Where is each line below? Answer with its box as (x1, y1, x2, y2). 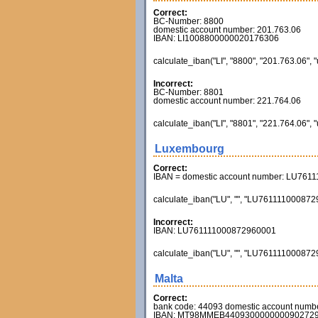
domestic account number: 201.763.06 (153, 25, 301, 35)
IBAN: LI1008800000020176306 (153, 33, 279, 43)
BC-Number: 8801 (153, 87, 224, 97)
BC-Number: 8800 (153, 16, 224, 26)
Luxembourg (154, 143, 224, 155)
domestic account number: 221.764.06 (153, 96, 301, 106)
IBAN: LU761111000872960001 (153, 226, 276, 236)
